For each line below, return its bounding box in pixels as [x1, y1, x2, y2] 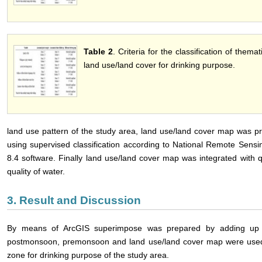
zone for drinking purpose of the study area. [7, 250, 169, 260]
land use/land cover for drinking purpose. [84, 60, 235, 70]
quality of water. [7, 167, 65, 177]
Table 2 [84, 47, 113, 57]
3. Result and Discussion [7, 194, 141, 207]
